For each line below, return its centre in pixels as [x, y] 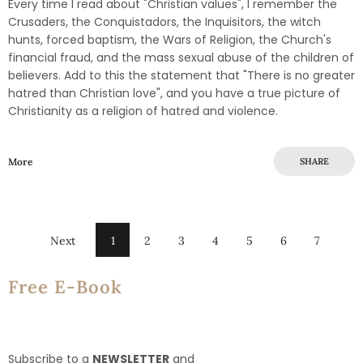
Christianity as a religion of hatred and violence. [143, 111]
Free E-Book [65, 286]
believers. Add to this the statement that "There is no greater [181, 75]
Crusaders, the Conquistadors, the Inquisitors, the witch [164, 21]
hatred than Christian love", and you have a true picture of [174, 93]
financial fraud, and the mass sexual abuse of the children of [181, 57]
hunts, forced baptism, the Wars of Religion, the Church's [170, 39]
